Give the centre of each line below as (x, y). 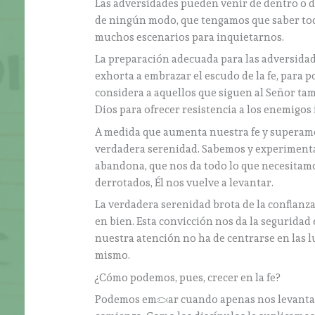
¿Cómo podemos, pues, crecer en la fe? (188, 277)
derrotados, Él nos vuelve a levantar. (185, 182)
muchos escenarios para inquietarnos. (190, 37)
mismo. (113, 256)
